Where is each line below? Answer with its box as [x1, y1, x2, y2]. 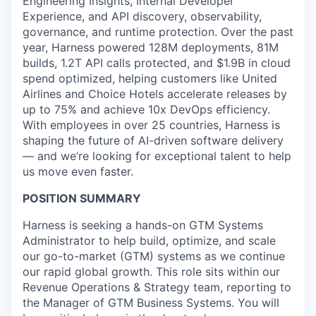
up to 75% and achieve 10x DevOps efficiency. [23, 102, 270, 116]
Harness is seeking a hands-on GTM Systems [23, 218, 263, 232]
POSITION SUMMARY [23, 191, 141, 205]
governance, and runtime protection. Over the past [23, 25, 293, 39]
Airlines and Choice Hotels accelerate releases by [23, 87, 287, 101]
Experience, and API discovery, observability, [23, 9, 262, 23]
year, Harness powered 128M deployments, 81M [23, 40, 279, 54]
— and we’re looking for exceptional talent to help [23, 149, 291, 163]
